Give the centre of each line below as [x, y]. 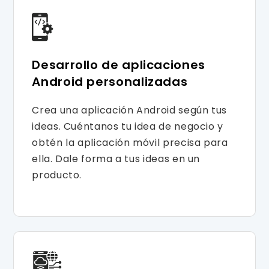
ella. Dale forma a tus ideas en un [116, 159]
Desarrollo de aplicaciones [119, 65]
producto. [57, 175]
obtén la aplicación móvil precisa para [130, 142]
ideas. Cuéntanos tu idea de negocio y [128, 126]
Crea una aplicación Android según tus [130, 110]
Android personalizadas [110, 81]
